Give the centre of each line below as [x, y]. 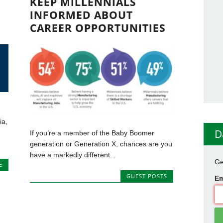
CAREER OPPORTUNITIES [98, 28]
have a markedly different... [73, 155]
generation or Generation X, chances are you [101, 144]
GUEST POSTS [147, 176]
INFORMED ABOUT [82, 15]
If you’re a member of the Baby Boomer [92, 133]
